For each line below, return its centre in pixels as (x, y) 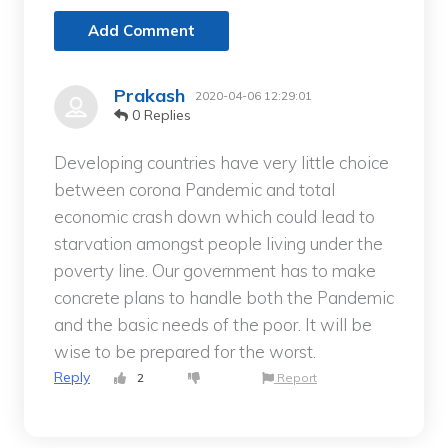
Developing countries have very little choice (221, 163)
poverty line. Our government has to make (215, 271)
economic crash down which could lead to (214, 217)
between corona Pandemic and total (194, 190)
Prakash (149, 96)
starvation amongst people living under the (218, 244)
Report (295, 378)
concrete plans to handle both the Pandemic (224, 298)
